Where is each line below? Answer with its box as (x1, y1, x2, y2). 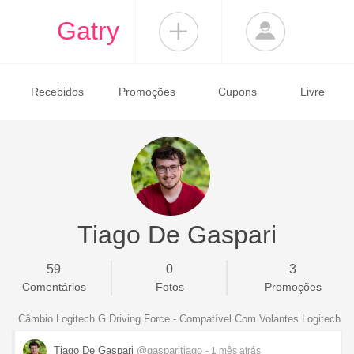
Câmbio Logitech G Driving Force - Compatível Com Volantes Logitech (18, 313, 341, 325)
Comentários (21, 281, 86, 293)
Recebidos (30, 85, 84, 98)
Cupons (217, 85, 257, 98)
